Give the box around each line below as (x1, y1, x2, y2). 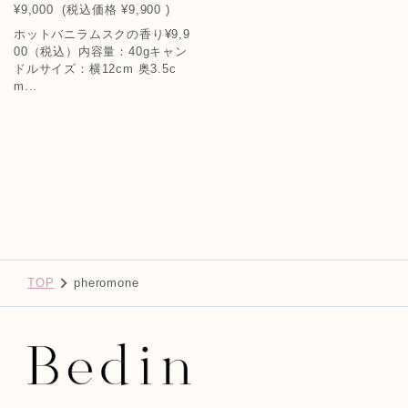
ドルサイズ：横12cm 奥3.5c (14, 61, 177, 76)
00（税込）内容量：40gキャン (14, 44, 188, 58)
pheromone (74, 276, 139, 291)
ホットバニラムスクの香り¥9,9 (14, 26, 190, 41)
